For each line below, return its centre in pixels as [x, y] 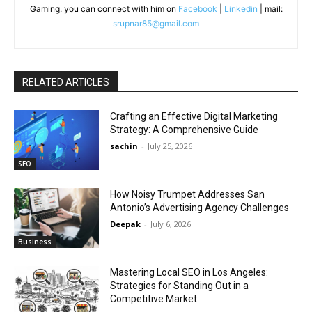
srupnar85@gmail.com [156, 24]
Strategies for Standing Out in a [180, 285]
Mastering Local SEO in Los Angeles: [189, 272]
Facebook [197, 9]
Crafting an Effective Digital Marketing [194, 117]
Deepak [126, 224]
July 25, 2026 [170, 146]
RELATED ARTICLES [66, 83]
